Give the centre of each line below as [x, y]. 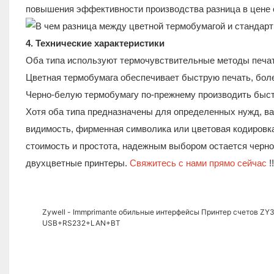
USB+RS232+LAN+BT [81, 223]
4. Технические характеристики [95, 43]
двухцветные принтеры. [77, 163]
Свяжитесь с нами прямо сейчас [199, 163]
